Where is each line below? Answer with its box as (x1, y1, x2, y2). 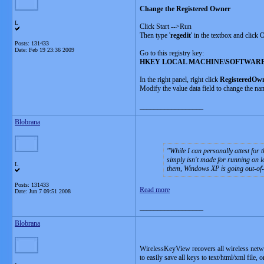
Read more (140, 186, 170, 194)
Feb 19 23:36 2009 (29, 47, 74, 53)
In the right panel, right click (140, 75, 220, 84)
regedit (170, 31, 191, 39)
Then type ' (140, 31, 170, 39)
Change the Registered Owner (140, 5, 230, 13)
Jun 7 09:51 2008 (29, 188, 71, 194)
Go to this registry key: (140, 49, 204, 57)
